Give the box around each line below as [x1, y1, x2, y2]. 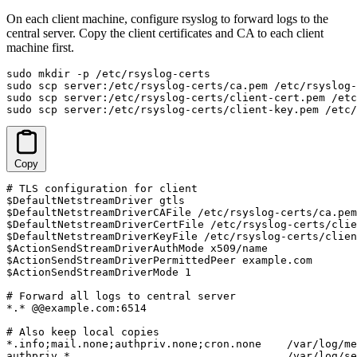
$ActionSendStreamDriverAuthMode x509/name [6, 241, 268, 254]
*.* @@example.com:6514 [6, 301, 147, 314]
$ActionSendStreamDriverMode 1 [6, 265, 191, 278]
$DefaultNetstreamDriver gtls [6, 194, 185, 206]
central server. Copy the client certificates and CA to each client [6, 25, 324, 40]
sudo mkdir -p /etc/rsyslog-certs [6, 67, 210, 80]
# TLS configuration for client [6, 182, 198, 194]
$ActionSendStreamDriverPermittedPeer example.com [6, 253, 312, 266]
